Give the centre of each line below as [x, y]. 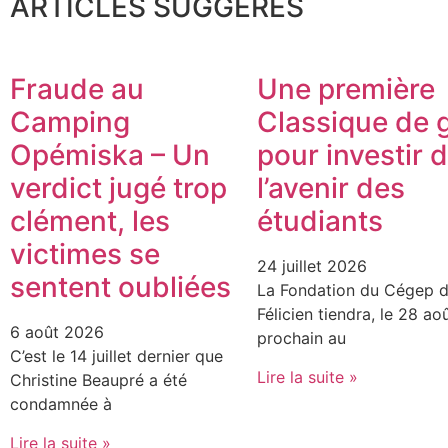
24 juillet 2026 [311, 266]
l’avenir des [330, 188]
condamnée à [61, 404]
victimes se [85, 254]
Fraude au [77, 89]
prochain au [301, 338]
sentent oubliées [120, 287]
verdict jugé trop [118, 188]
